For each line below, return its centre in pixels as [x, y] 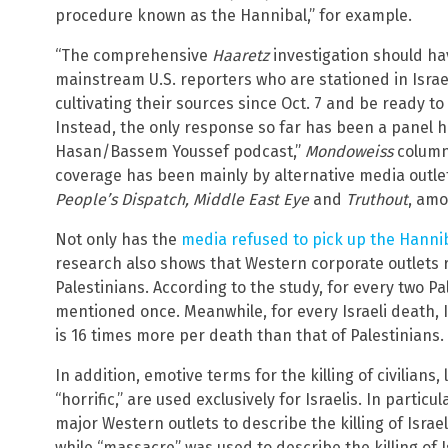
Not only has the [118, 240]
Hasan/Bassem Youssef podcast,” [180, 152]
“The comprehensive [133, 56]
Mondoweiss [349, 152]
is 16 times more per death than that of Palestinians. [249, 336]
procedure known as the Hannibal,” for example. [233, 16]
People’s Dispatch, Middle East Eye [182, 200]
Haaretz [240, 56]
